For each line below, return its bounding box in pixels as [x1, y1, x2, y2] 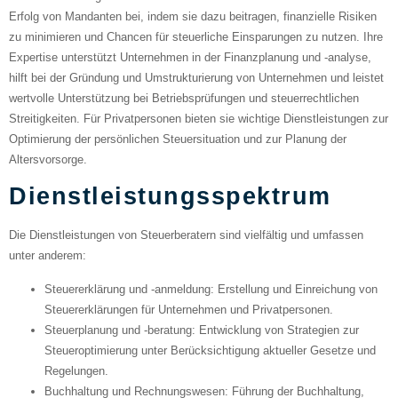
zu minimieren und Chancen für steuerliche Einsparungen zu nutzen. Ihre [9, 29, 383, 44]
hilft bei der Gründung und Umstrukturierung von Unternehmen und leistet [9, 70, 384, 84]
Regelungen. [44, 363, 108, 378]
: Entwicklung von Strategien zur [192, 322, 359, 337]
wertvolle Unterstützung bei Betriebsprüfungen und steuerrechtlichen [9, 91, 359, 105]
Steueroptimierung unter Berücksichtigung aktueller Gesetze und [44, 343, 376, 357]
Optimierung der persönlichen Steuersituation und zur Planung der [9, 131, 346, 146]
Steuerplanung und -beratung [44, 322, 192, 337]
